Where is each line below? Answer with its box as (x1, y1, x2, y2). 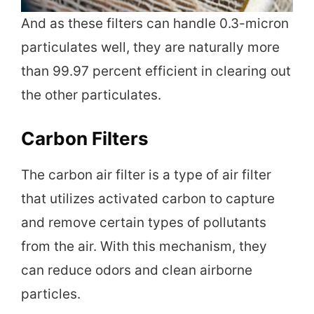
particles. (21, 285, 81, 302)
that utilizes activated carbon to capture (21, 190, 275, 207)
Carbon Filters (21, 127, 149, 149)
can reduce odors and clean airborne (21, 261, 252, 278)
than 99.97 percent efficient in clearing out (21, 63, 291, 80)
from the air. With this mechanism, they (21, 238, 267, 254)
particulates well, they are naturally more (21, 39, 280, 56)
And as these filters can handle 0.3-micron (21, 15, 289, 32)
